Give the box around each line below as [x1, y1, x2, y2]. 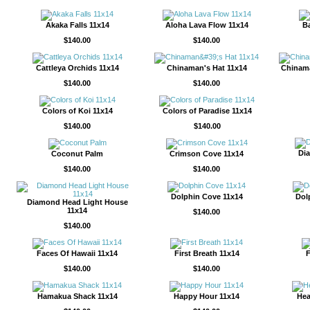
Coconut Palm [51, 149, 103, 158]
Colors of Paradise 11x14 [162, 107, 252, 115]
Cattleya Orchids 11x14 [35, 64, 119, 72]
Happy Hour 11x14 [174, 292, 239, 300]
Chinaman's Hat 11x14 [166, 64, 247, 72]
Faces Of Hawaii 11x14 [37, 249, 118, 257]
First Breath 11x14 [174, 249, 239, 257]
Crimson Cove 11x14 [170, 149, 244, 158]
